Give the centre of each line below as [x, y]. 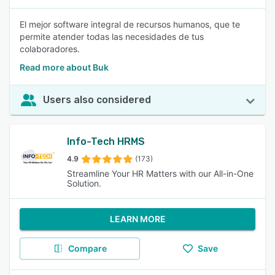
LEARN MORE [137, 219]
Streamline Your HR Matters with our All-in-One [160, 173]
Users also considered [97, 100]
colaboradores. [50, 49]
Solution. [84, 183]
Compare [87, 248]
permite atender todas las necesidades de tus [112, 37]
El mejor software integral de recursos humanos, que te [130, 24]
